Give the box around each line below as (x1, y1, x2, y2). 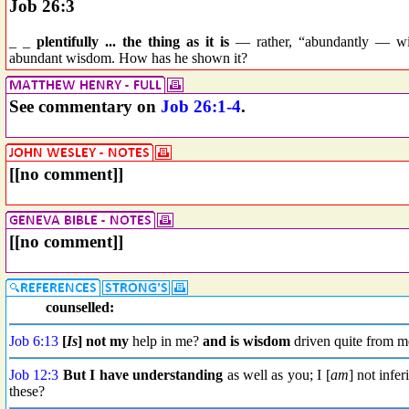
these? (9, 383, 45, 399)
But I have (62, 367, 129, 383)
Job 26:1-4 (161, 97, 241, 116)
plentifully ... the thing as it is (37, 34, 229, 50)
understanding (132, 367, 224, 383)
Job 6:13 (9, 333, 58, 349)
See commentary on (9, 97, 161, 116)
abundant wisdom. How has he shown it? (9, 50, 247, 67)
